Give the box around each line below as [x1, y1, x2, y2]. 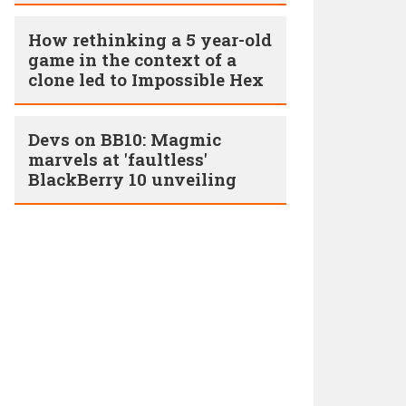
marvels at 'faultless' [28, 148, 208, 170]
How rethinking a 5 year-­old [28, 28, 272, 51]
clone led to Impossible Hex [28, 68, 264, 91]
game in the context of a [28, 48, 237, 71]
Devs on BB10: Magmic [28, 128, 221, 150]
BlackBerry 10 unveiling [28, 168, 237, 190]
